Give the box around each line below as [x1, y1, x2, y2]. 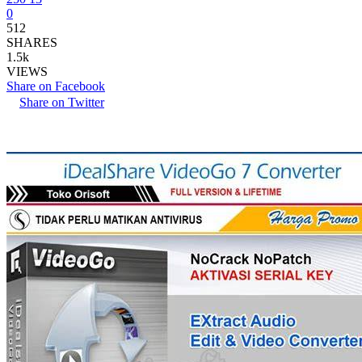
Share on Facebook [6, 78, 105, 93]
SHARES [6, 35, 57, 49]
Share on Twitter [19, 95, 104, 109]
